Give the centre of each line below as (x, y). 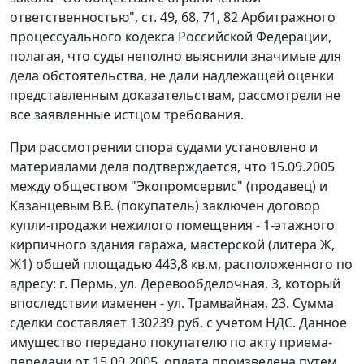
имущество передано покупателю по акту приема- (171, 342)
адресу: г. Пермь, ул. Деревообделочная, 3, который (175, 284)
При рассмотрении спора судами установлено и (164, 147)
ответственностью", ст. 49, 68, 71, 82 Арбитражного (173, 17)
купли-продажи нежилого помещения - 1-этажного (172, 225)
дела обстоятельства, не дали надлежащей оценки (172, 76)
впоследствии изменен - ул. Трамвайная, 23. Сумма (172, 303)
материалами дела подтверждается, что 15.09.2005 (172, 167)
